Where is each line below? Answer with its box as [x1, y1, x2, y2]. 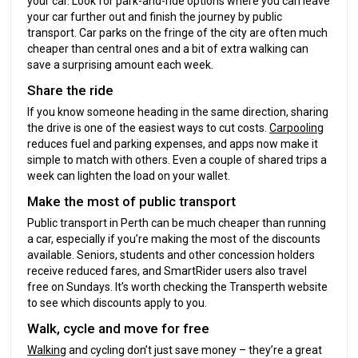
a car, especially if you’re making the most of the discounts [27, 232, 321, 245]
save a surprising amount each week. [27, 58, 214, 71]
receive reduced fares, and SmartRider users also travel [27, 264, 308, 277]
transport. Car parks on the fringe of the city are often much [27, 26, 328, 39]
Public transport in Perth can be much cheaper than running [27, 216, 327, 229]
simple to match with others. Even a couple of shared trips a [27, 153, 328, 166]
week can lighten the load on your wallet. [27, 169, 231, 182]
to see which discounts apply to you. [27, 296, 208, 309]
